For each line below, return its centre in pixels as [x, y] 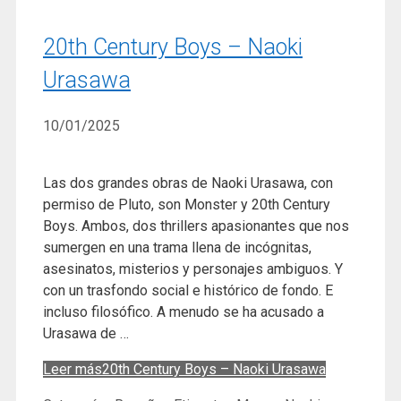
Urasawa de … [86, 334]
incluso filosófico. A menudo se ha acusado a [183, 312]
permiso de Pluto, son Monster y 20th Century [187, 205]
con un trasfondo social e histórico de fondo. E [188, 291]
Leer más [73, 370]
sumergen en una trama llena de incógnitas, [177, 248]
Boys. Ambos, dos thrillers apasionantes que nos [196, 226]
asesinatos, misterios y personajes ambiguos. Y [193, 269]
